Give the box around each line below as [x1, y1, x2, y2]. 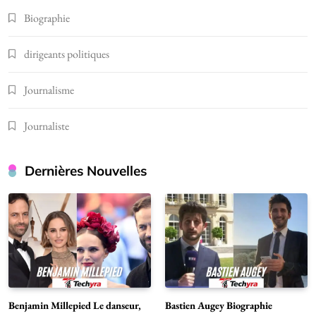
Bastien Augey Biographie [165, 298, 272, 312]
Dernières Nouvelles [25, 162, 147, 179]
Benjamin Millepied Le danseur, [8, 298, 141, 312]
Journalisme [24, 82, 74, 97]
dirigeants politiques [24, 46, 109, 61]
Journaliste [24, 118, 69, 133]
